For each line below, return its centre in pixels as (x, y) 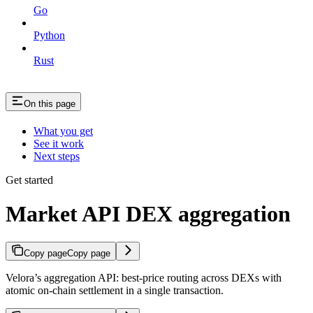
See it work (59, 143)
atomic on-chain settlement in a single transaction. (115, 291)
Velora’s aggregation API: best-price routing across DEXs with (144, 278)
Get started (29, 180)
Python (49, 35)
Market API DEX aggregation (148, 213)
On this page (50, 103)
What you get (63, 131)
